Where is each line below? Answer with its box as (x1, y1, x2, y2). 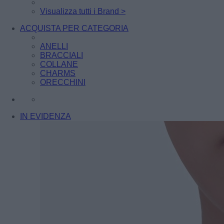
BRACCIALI (40, 51, 83, 59)
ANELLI (40, 42, 68, 50)
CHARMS (40, 69, 75, 77)
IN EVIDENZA (20, 112, 71, 120)
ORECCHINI (40, 78, 85, 86)
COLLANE (40, 60, 78, 68)
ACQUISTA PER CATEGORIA (20, 24, 128, 32)
